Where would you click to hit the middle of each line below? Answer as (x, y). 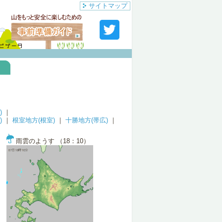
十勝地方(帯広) (87, 120)
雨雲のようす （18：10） (52, 141)
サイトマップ (108, 6)
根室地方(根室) (34, 120)
